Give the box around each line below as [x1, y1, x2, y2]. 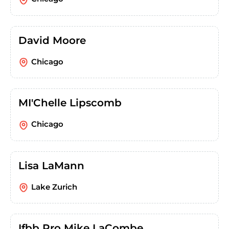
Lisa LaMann [18, 159, 84, 172]
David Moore [18, 34, 86, 47]
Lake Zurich [31, 181, 77, 192]
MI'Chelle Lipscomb [18, 97, 122, 109]
